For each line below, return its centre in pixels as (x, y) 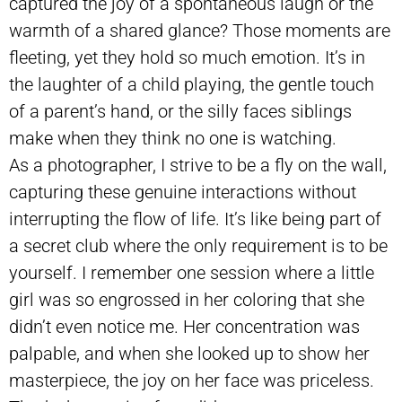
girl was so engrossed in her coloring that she (187, 299)
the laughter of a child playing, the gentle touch (192, 84)
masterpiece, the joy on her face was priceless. (192, 380)
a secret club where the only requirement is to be (198, 245)
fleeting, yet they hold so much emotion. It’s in (187, 57)
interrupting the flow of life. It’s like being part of (195, 218)
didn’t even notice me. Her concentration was (184, 326)
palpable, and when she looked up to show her (189, 353)
